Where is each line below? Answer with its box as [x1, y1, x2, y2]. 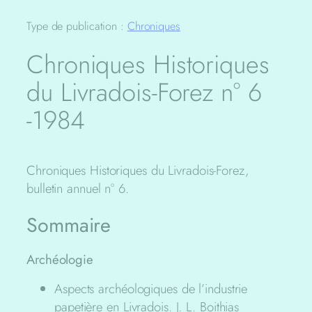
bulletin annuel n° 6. [26, 178, 129, 198]
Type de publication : [26, 17, 127, 34]
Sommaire [26, 210, 111, 240]
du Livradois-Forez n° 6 [26, 74, 262, 111]
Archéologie [26, 250, 93, 270]
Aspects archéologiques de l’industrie [54, 279, 248, 298]
